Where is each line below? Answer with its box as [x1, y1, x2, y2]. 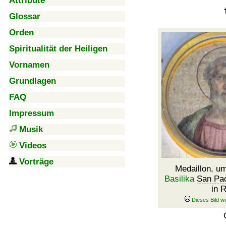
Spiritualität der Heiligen [9, 44, 107, 53]
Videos [19, 141, 46, 150]
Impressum [9, 108, 54, 118]
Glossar [9, 12, 40, 21]
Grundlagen [9, 76, 56, 86]
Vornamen [9, 60, 49, 70]
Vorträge [19, 157, 53, 166]
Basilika [164, 174, 194, 184]
